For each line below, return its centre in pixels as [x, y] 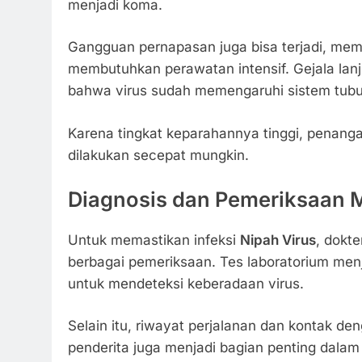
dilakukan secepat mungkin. [158, 155]
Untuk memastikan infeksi [154, 240]
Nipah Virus [278, 240]
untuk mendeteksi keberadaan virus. [186, 283]
